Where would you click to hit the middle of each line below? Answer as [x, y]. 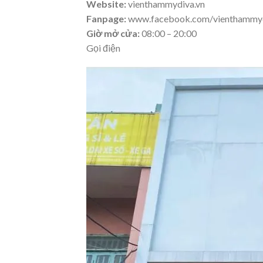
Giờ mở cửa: [114, 33]
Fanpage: [107, 18]
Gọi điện [103, 48]
